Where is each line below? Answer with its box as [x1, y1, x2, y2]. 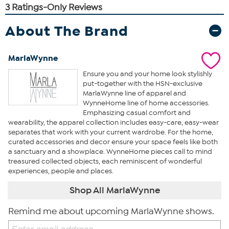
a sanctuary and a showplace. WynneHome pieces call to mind [8, 147, 212, 156]
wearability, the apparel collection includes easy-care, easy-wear [8, 118, 219, 127]
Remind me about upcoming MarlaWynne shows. [8, 205, 214, 217]
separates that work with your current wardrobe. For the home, [8, 127, 213, 136]
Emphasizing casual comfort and [82, 108, 191, 117]
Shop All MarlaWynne [69, 184, 160, 196]
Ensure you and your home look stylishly [82, 69, 212, 78]
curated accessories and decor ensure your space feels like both [8, 137, 218, 146]
